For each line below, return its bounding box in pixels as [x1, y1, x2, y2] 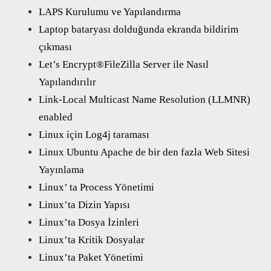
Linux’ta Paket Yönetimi [39, 251, 143, 263]
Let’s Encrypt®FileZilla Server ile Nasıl [39, 58, 209, 70]
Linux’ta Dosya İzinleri [39, 216, 139, 228]
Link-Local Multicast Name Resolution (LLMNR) [39, 93, 250, 105]
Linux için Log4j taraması [39, 128, 149, 140]
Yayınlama [39, 163, 84, 175]
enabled [39, 111, 73, 123]
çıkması [39, 41, 72, 53]
